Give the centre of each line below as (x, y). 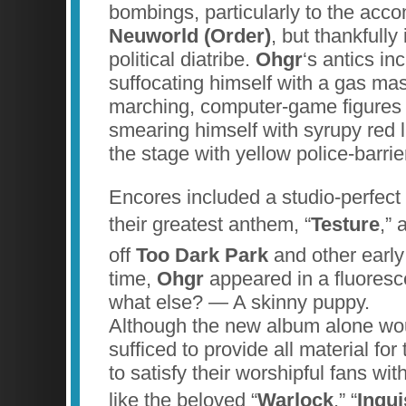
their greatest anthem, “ (210, 224)
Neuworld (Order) (190, 35)
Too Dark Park (205, 255)
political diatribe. (182, 59)
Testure (345, 224)
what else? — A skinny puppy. (239, 302)
